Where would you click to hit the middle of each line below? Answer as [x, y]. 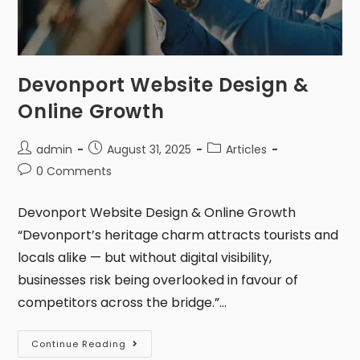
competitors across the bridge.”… [123, 303]
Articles [247, 150]
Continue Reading [79, 344]
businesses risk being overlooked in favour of [158, 280]
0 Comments [74, 172]
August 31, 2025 [149, 150]
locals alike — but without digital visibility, [145, 258]
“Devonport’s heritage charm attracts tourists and [178, 235]
